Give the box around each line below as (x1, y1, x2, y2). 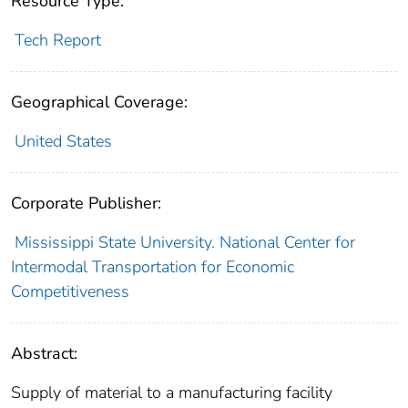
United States (14, 130, 112, 153)
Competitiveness (11, 280, 129, 303)
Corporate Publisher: (11, 192, 161, 215)
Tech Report (14, 29, 101, 52)
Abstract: (11, 342, 77, 365)
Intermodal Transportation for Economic (11, 256, 294, 279)
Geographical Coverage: (11, 91, 188, 114)
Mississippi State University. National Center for (14, 231, 355, 254)
